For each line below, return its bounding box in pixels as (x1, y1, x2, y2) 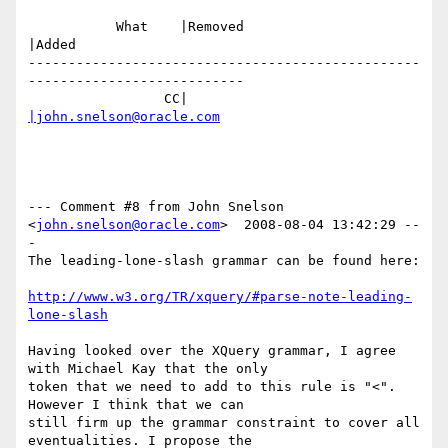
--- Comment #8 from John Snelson (28, 199, 284, 215)
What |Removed (28, 19, 116, 35)
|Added (28, 37, 76, 53)
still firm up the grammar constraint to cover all (28, 415, 420, 431)
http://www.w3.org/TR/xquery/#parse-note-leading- (28, 289, 412, 305)
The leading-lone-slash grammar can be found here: (28, 253, 420, 269)
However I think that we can (28, 397, 244, 413)
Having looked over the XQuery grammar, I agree (28, 343, 396, 359)
